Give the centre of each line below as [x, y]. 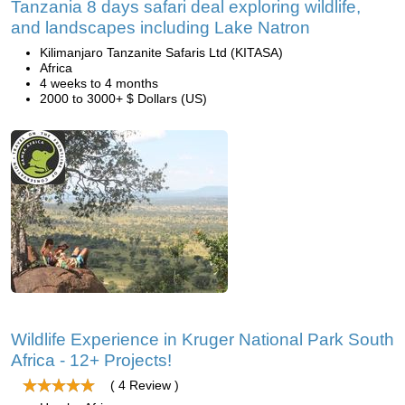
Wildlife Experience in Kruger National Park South [202, 339]
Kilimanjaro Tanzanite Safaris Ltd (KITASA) [161, 52]
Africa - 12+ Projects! [91, 360]
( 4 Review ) [145, 385]
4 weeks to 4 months [99, 83]
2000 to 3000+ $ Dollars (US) [123, 99]
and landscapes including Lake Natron [160, 28]
